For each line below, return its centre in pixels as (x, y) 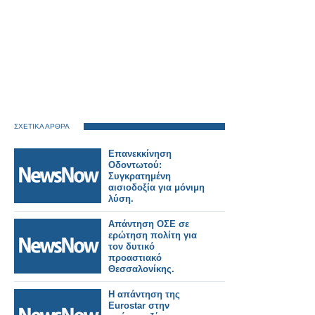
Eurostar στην (139, 306)
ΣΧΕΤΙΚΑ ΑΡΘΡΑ (42, 126)
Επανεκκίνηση (140, 154)
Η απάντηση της (144, 294)
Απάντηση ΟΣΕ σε (149, 224)
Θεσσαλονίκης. (141, 269)
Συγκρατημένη (140, 176)
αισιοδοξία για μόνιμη (156, 187)
